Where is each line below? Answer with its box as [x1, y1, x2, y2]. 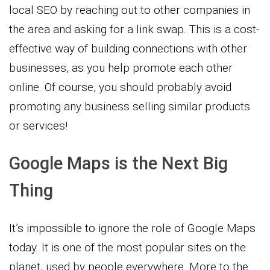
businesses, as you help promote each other [9, 60, 233, 75]
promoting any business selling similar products [9, 99, 250, 113]
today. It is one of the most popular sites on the [9, 240, 246, 254]
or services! [9, 118, 67, 133]
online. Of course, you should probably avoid [9, 80, 231, 94]
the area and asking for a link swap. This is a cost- [9, 22, 259, 36]
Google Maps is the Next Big [9, 152, 228, 174]
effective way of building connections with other [9, 41, 247, 55]
